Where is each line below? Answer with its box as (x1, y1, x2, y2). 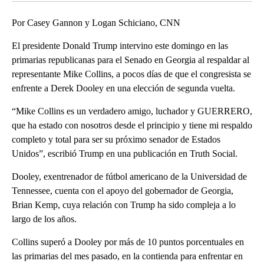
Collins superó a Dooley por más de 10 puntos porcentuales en (12, 236, 244, 247)
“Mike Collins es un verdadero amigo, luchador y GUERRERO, (12, 105, 252, 116)
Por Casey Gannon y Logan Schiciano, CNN (12, 17, 180, 28)
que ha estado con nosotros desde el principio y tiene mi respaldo (12, 120, 252, 130)
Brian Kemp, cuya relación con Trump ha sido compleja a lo (12, 199, 236, 210)
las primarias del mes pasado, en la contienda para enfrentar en (12, 250, 243, 261)
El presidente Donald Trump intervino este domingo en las (12, 40, 228, 51)
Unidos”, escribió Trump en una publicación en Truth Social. (12, 148, 237, 159)
